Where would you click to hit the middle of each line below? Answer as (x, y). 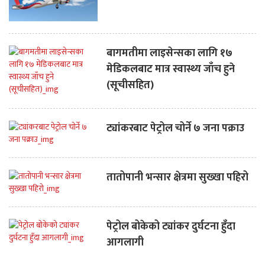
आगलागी (125, 242)
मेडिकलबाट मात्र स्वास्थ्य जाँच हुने (171, 69)
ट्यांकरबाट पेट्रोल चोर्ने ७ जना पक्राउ (175, 128)
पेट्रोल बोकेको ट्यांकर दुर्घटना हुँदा (171, 226)
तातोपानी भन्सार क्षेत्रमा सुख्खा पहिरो (177, 177)
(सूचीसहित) (130, 85)
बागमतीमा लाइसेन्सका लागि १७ (169, 53)
